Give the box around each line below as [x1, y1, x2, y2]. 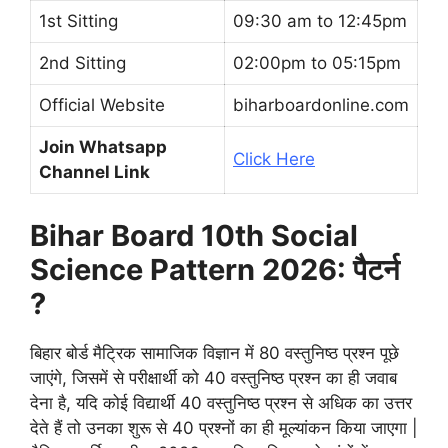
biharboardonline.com [233, 94, 409, 115]
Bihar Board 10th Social [30, 218, 358, 254]
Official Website [39, 94, 165, 115]
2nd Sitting [39, 52, 126, 73]
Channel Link [39, 161, 150, 182]
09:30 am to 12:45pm [233, 10, 407, 31]
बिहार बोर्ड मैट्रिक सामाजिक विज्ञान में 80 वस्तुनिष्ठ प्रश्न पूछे [30, 343, 399, 364]
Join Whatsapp [39, 136, 167, 157]
